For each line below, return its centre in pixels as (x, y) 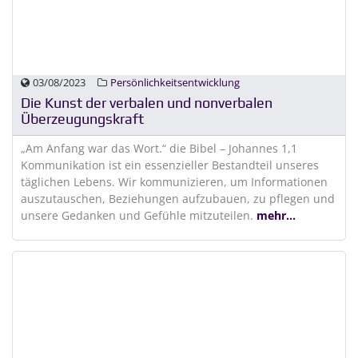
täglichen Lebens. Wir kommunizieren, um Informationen (174, 182)
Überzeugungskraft (82, 119)
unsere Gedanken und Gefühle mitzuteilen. (139, 215)
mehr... (276, 215)
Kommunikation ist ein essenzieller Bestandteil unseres (170, 165)
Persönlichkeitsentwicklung (175, 82)
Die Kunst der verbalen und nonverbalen (147, 103)
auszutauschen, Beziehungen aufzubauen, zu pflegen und (178, 199)
